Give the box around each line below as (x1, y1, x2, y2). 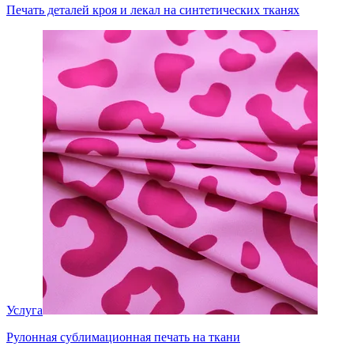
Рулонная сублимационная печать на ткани (6, 330, 240, 344)
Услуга (6, 303, 43, 317)
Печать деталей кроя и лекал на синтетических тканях (6, 2, 299, 17)
